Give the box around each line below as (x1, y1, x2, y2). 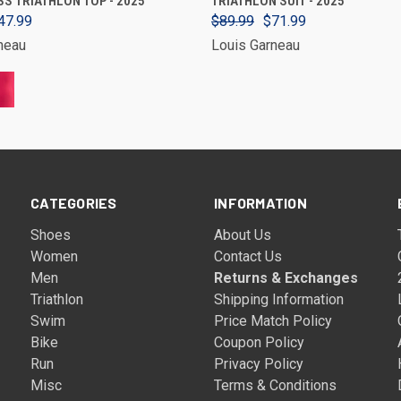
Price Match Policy (214, 312, 333, 329)
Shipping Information (214, 291, 345, 308)
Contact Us (214, 248, 283, 265)
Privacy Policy (214, 355, 304, 372)
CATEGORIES (30, 194, 117, 211)
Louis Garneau (211, 37, 300, 54)
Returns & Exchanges (214, 269, 359, 286)
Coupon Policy (214, 334, 305, 351)
